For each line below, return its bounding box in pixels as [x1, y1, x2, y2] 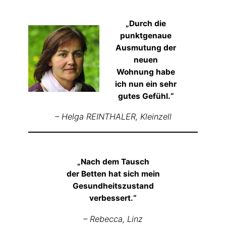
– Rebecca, [83, 213, 127, 224]
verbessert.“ [89, 193, 137, 203]
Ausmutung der [116, 42, 177, 52]
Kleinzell [140, 111, 172, 122]
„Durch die [126, 18, 166, 28]
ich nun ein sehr [115, 79, 177, 89]
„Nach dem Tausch [77, 157, 149, 167]
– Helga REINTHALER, [54, 111, 140, 122]
